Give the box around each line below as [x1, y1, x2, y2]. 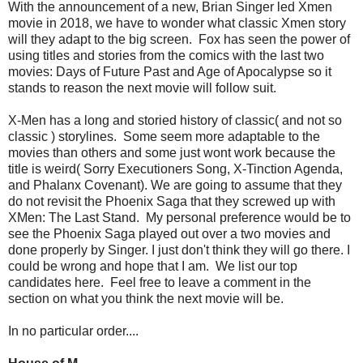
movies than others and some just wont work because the [8, 145, 335, 160]
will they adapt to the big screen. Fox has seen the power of [8, 32, 350, 46]
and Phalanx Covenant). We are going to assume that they [8, 177, 342, 192]
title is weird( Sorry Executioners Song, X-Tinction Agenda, [8, 161, 343, 176]
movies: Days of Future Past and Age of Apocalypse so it [8, 64, 331, 79]
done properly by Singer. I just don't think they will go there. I [8, 242, 350, 257]
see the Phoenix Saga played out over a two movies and [8, 226, 331, 241]
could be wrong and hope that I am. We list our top [8, 258, 297, 273]
